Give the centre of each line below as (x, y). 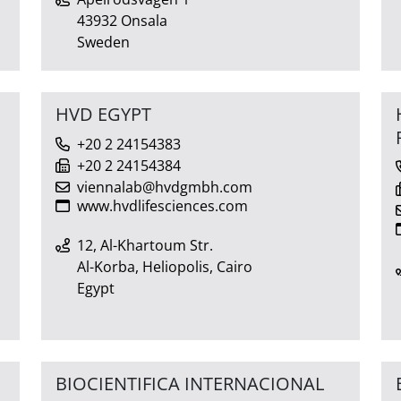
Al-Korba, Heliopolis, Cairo (165, 266)
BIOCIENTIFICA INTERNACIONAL (190, 383)
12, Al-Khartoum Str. (145, 245)
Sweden (103, 42)
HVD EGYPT (103, 114)
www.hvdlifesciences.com (162, 205)
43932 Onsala (122, 20)
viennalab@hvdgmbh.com (165, 187)
